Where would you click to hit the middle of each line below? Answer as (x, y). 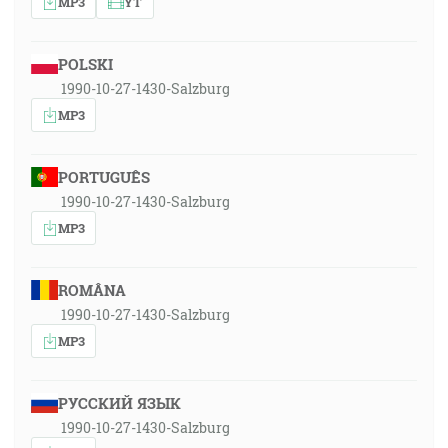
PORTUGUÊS (103, 177)
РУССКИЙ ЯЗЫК (119, 403)
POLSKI (85, 64)
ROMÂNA (91, 290)
